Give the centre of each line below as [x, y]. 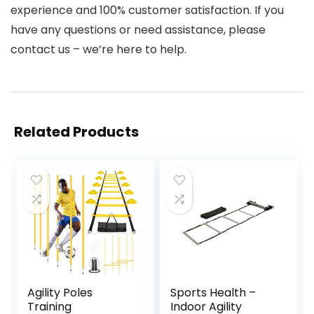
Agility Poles [60, 293]
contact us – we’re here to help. [98, 50]
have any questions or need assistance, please [138, 30]
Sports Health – [213, 293]
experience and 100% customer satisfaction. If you [147, 11]
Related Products [76, 132]
